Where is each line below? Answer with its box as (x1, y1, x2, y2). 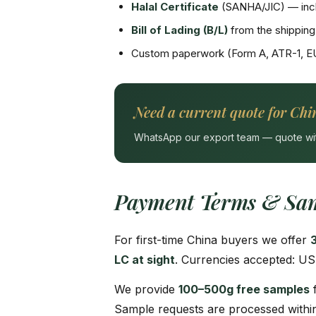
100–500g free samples (178, 282, 310, 296)
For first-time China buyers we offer (114, 233, 310, 247)
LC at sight (114, 253, 175, 267)
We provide (114, 282, 178, 296)
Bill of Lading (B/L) (131, 23, 228, 37)
